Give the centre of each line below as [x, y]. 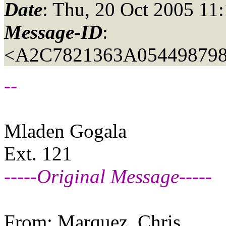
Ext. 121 [38, 153]
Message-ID [53, 32]
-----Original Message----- [108, 176]
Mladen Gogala [65, 131]
